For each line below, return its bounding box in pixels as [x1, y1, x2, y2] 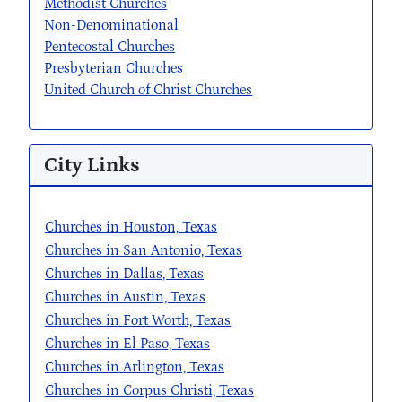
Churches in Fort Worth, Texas [45, 312, 231, 329]
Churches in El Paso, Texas [45, 336, 210, 353]
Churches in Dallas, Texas [45, 266, 204, 283]
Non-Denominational [44, 17, 179, 34]
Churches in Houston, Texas [45, 219, 217, 236]
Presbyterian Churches [44, 60, 183, 77]
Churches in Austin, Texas [45, 289, 205, 306]
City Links [44, 153, 140, 178]
